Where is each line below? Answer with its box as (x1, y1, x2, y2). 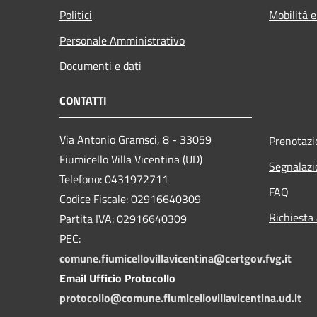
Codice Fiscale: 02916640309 (59, 190, 201, 207)
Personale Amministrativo (59, 31, 185, 49)
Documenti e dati (59, 57, 142, 74)
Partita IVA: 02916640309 (59, 209, 187, 227)
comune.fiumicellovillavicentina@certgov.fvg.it (59, 249, 292, 267)
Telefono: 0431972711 (59, 170, 168, 188)
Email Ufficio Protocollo (59, 269, 175, 287)
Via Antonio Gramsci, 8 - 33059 (59, 130, 212, 148)
